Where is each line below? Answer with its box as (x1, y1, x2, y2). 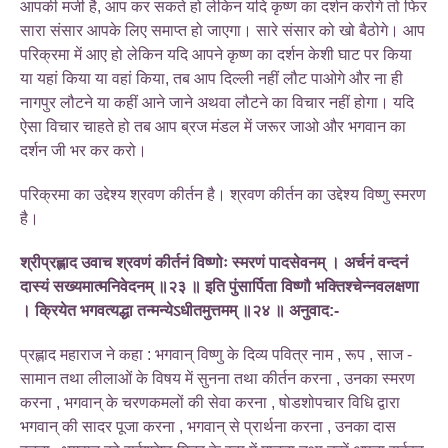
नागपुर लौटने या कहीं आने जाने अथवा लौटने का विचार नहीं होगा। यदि (20, 93, 414, 111)
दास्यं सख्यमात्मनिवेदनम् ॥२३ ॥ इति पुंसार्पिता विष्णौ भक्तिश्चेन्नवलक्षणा (20, 277, 419, 295)
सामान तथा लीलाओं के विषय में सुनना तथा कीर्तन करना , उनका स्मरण (20, 369, 415, 387)
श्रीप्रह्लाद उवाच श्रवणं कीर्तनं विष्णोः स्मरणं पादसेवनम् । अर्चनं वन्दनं (20, 253, 408, 271)
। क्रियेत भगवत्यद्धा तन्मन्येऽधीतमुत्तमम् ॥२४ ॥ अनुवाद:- (20, 301, 339, 319)
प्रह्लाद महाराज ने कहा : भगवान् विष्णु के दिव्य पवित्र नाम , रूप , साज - (20, 345, 412, 363)
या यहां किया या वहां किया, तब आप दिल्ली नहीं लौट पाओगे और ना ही (20, 69, 403, 87)
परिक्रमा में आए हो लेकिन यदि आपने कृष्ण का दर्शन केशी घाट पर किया (20, 45, 412, 63)
